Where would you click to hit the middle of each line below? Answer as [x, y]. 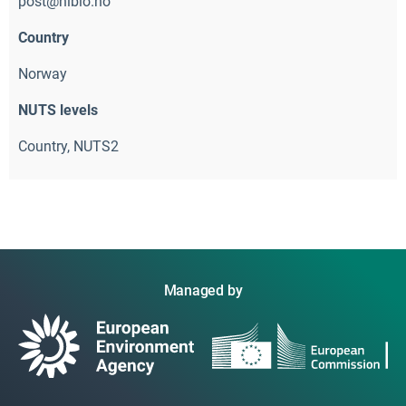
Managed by [203, 290]
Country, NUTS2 [70, 146]
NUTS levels [58, 110]
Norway [43, 73]
